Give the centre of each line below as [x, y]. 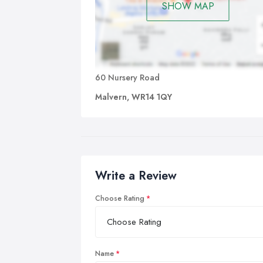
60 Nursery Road [127, 77]
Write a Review [136, 176]
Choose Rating [120, 198]
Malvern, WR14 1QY [134, 97]
